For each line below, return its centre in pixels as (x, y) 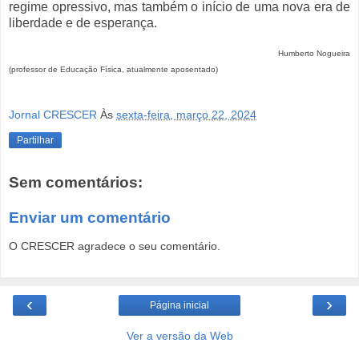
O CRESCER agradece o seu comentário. (115, 246)
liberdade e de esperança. (83, 23)
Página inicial (179, 306)
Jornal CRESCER (53, 115)
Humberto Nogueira (179, 53)
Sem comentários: (76, 183)
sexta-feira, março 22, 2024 (186, 115)
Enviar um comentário (90, 217)
